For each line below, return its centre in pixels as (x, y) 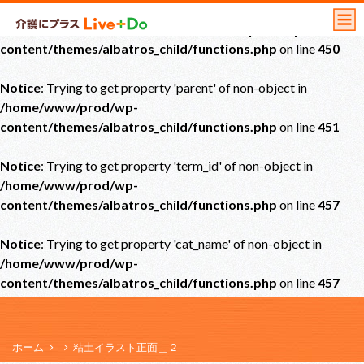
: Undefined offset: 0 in (105, 29)
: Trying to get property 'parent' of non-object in (174, 87)
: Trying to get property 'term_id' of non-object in (177, 165)
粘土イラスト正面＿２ (126, 347)
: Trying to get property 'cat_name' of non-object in (181, 243)
